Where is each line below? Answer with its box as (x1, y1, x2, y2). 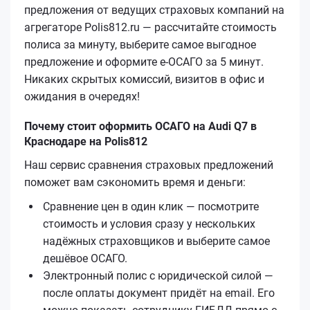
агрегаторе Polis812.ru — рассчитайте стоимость (24, 20, 277, 34)
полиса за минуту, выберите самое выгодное (24, 37, 256, 51)
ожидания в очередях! (24, 89, 140, 103)
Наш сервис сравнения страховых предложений (24, 158, 273, 172)
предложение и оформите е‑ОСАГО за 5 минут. (24, 55, 264, 69)
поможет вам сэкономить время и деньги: (24, 175, 246, 189)
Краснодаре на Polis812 (24, 134, 147, 148)
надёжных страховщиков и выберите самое (43, 234, 270, 248)
